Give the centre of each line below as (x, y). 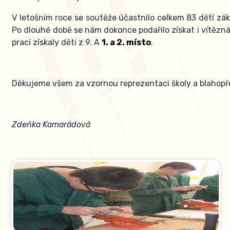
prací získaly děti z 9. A (57, 43)
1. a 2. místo (127, 43)
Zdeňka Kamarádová (51, 125)
